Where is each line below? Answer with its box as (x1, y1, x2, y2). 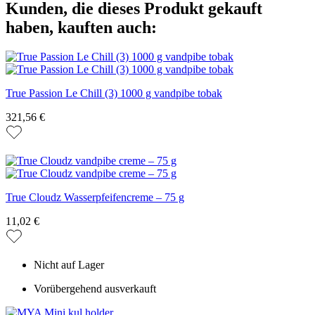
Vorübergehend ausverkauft (34, 283, 156, 295)
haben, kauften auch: (6, 18, 157, 37)
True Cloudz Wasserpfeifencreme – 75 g (6, 191, 184, 204)
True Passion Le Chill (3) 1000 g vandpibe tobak (6, 87, 222, 100)
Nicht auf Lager (34, 259, 104, 271)
